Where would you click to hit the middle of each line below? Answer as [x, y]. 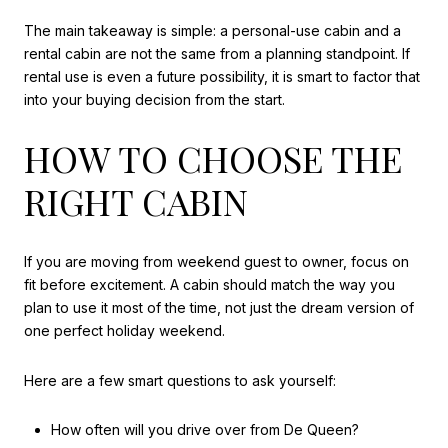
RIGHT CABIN [136, 201]
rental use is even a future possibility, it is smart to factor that [222, 76]
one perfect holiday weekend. [124, 331]
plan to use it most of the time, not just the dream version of [219, 308]
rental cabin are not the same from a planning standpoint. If [217, 53]
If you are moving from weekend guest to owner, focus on [216, 262]
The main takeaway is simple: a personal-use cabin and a [212, 30]
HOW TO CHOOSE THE [213, 158]
